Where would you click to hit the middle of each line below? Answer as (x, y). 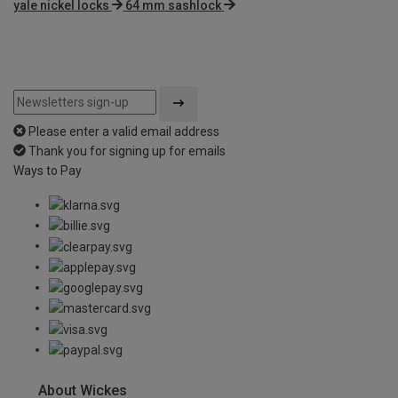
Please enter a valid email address (124, 131)
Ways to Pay (48, 170)
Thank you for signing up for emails (127, 151)
